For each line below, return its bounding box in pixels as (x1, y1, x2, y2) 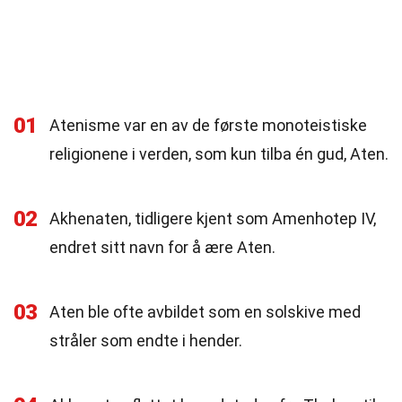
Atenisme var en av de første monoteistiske (49, 116, 367, 135)
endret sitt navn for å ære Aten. (49, 238, 275, 257)
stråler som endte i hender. (49, 331, 242, 350)
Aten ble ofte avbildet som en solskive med (49, 302, 361, 321)
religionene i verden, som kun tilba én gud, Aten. (49, 144, 389, 163)
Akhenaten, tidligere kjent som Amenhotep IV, (49, 209, 376, 228)
